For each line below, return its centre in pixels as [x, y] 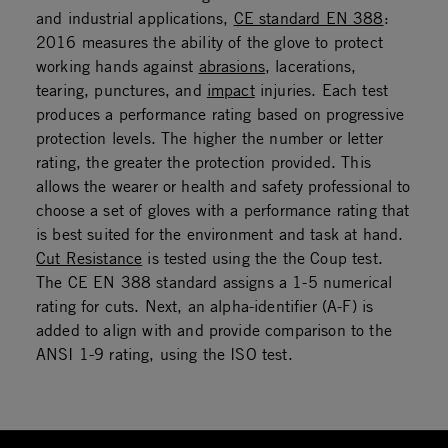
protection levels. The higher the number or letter [210, 137]
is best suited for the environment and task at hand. [220, 233]
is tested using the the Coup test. [262, 257]
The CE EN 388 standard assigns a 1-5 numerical [214, 281]
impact [230, 89]
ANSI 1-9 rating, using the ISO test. [164, 353]
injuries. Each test [321, 89]
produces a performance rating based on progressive [220, 113]
